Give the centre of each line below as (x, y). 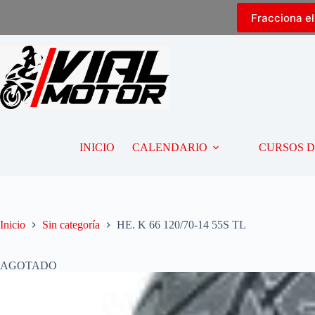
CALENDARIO (169, 147)
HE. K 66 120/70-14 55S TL (181, 225)
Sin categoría (71, 225)
